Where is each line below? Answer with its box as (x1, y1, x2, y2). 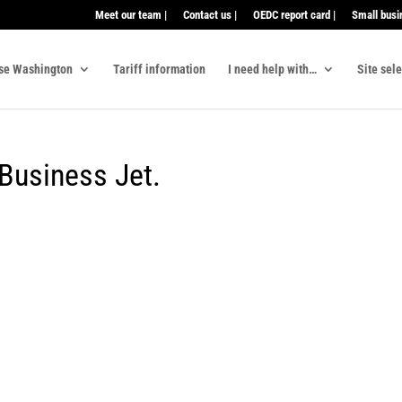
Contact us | (182, 7, 237, 22)
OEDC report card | (252, 7, 336, 22)
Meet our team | (94, 7, 167, 22)
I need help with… (228, 61, 317, 76)
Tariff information (113, 61, 205, 76)
